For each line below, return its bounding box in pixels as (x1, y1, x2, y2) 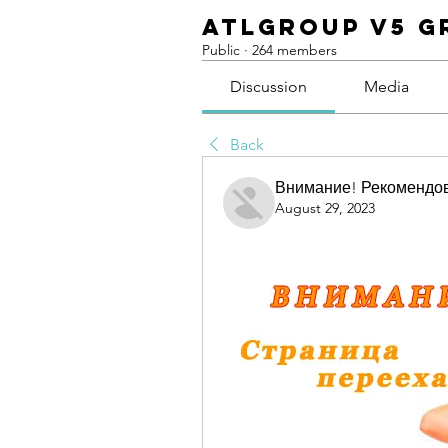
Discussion (230, 77, 308, 96)
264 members (252, 41, 337, 59)
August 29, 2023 (275, 199, 375, 217)
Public (202, 41, 240, 59)
